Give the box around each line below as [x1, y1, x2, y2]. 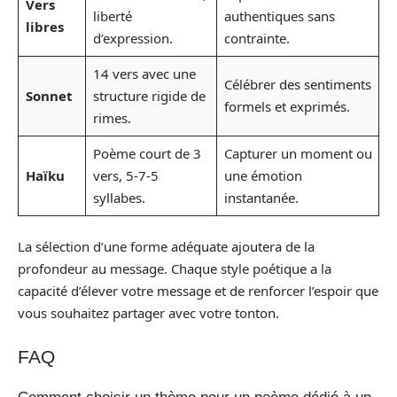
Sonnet [25, 86, 73, 105]
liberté [92, 6, 132, 25]
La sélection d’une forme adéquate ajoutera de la [18, 237, 315, 255]
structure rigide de [92, 86, 206, 105]
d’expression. [92, 28, 173, 47]
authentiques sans [223, 6, 335, 25]
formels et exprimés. [223, 97, 350, 115]
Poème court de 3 [92, 144, 201, 162]
